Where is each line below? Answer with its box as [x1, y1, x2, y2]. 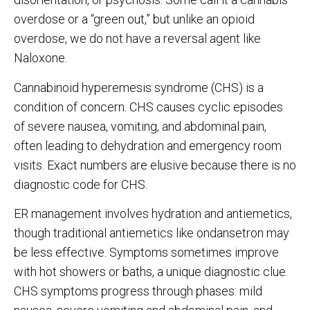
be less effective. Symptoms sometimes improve [14, 245, 279, 260]
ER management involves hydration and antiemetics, [14, 206, 292, 221]
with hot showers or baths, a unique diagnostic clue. [14, 264, 288, 280]
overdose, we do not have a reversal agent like [14, 31, 261, 46]
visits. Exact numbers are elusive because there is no [14, 157, 296, 172]
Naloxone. [14, 51, 67, 66]
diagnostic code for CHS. [14, 176, 147, 192]
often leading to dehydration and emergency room [14, 138, 282, 153]
